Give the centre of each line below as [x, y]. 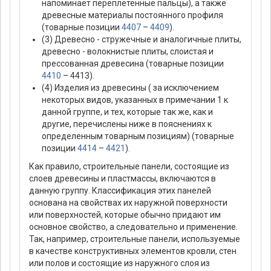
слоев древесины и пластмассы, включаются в [122, 178]
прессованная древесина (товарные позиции [133, 63]
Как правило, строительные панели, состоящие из [129, 166]
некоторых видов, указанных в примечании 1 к [135, 100]
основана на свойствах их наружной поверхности [128, 202]
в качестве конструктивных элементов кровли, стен [133, 251]
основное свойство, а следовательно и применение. [133, 227]
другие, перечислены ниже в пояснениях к [127, 124]
